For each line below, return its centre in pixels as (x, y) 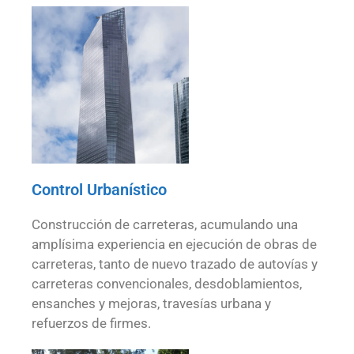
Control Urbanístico (99, 189)
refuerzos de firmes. (91, 323)
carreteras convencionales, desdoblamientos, (167, 283)
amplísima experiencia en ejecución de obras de (174, 244)
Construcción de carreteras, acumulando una (165, 224)
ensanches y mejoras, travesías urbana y (151, 303)
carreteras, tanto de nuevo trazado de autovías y (175, 264)
